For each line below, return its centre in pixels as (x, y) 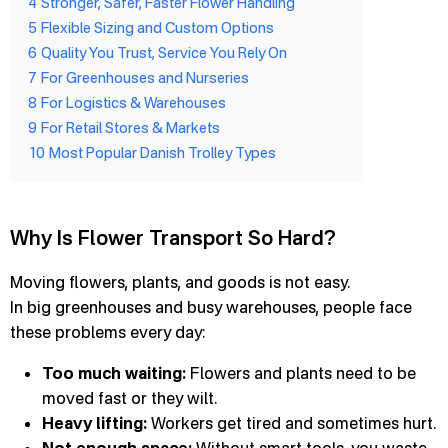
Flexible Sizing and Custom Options (157, 27)
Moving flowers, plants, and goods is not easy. (180, 282)
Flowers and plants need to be (301, 373)
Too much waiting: (114, 373)
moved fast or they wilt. (129, 398)
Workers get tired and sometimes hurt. (291, 423)
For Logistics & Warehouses (133, 102)
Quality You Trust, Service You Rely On (164, 52)
